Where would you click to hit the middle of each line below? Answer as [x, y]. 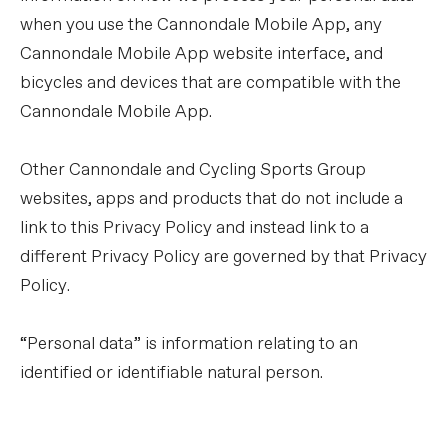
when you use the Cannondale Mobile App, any [201, 25]
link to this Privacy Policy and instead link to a [194, 228]
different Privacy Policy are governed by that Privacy [223, 257]
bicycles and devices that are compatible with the [210, 83]
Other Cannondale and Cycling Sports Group [193, 170]
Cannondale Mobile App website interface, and [201, 54]
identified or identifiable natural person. [171, 373]
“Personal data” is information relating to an [189, 344]
